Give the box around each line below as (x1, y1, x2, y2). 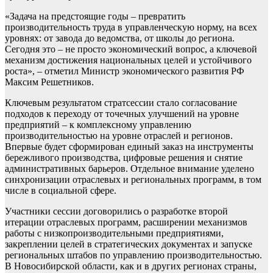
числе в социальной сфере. (5, 185, 116, 196)
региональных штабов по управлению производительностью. (5, 250, 262, 260)
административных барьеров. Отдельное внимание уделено (5, 163, 254, 174)
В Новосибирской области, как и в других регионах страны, (5, 261, 257, 271)
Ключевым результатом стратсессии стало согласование (5, 97, 237, 108)
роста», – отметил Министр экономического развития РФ (5, 66, 244, 76)
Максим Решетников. (5, 77, 94, 87)
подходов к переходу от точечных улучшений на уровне (5, 108, 239, 119)
